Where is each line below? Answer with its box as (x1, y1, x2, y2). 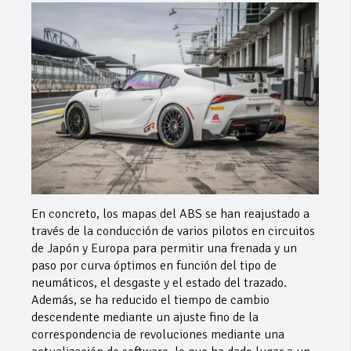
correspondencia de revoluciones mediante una (31, 326, 284, 342)
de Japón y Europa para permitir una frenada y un (31, 240, 297, 256)
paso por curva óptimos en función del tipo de (31, 257, 277, 273)
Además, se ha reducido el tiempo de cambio (31, 291, 270, 308)
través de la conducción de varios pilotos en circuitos (31, 223, 315, 239)
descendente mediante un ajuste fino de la (31, 309, 259, 325)
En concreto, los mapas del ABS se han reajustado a (31, 205, 309, 222)
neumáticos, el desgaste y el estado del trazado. (31, 274, 287, 291)
